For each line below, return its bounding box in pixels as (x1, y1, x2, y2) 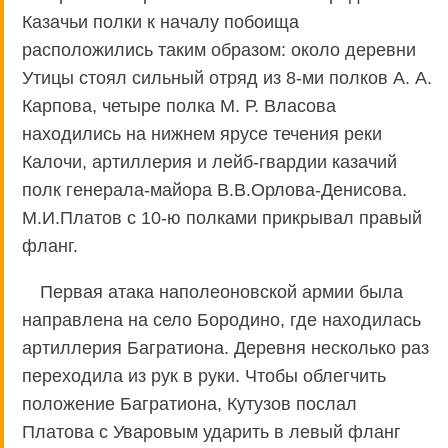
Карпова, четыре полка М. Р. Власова (22, 95, 336, 116)
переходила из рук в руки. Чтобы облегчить (22, 365, 386, 386)
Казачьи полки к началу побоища (22, 11, 299, 32)
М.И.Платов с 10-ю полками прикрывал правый (22, 207, 422, 228)
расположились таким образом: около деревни (22, 39, 416, 60)
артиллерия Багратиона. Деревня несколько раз (22, 337, 429, 358)
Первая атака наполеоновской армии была (40, 281, 403, 302)
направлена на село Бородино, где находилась (22, 309, 421, 330)
